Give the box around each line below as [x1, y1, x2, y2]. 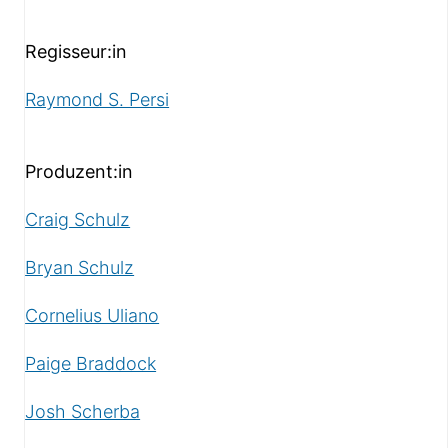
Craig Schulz [25, 208, 131, 230]
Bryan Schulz [25, 256, 135, 278]
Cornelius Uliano [25, 304, 160, 326]
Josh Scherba [25, 400, 141, 422]
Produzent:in [25, 160, 134, 182]
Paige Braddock [25, 352, 157, 374]
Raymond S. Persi [25, 88, 170, 110]
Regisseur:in [25, 40, 128, 62]
